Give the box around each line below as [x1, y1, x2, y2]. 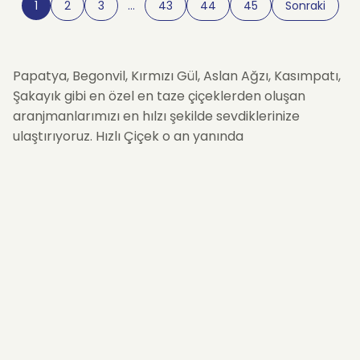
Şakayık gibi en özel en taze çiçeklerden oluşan [13, 87, 305, 105]
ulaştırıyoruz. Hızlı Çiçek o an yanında [13, 127, 243, 145]
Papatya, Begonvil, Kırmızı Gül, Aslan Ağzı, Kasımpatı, [13, 67, 341, 85]
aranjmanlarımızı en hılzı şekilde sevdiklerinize [13, 107, 300, 125]
